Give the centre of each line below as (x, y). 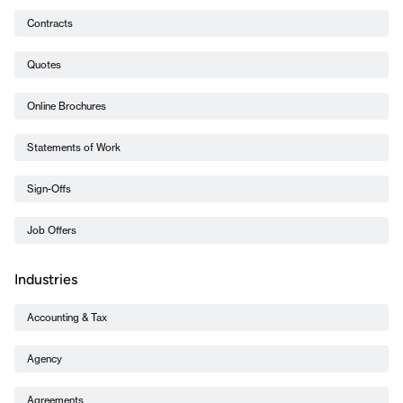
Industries (46, 280)
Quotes (44, 64)
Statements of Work (74, 147)
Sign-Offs (49, 188)
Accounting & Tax (67, 317)
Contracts (50, 23)
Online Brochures (67, 106)
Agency (45, 358)
